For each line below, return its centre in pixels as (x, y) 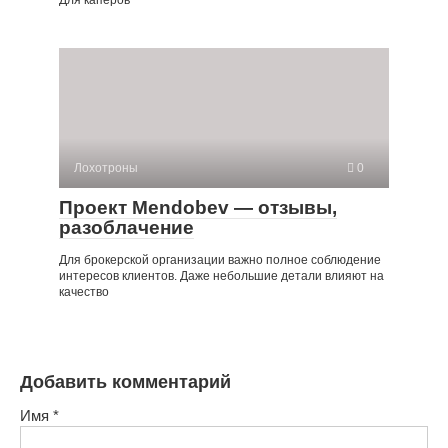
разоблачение (126, 228)
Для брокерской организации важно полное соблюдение (220, 260)
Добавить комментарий (125, 382)
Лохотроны (106, 168)
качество (84, 292)
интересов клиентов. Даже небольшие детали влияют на (221, 276)
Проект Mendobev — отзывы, (198, 208)
